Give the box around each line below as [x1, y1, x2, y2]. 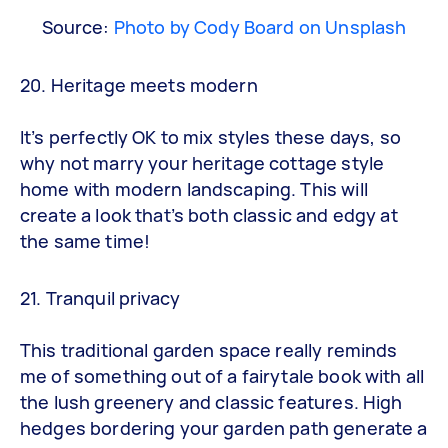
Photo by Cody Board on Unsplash [113, 15, 407, 39]
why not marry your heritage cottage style [20, 150, 385, 175]
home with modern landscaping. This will [20, 176, 368, 201]
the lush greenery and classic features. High [20, 390, 403, 414]
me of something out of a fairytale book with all [20, 364, 425, 388]
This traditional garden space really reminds [20, 338, 398, 362]
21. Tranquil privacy [20, 286, 180, 310]
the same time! [20, 228, 151, 253]
